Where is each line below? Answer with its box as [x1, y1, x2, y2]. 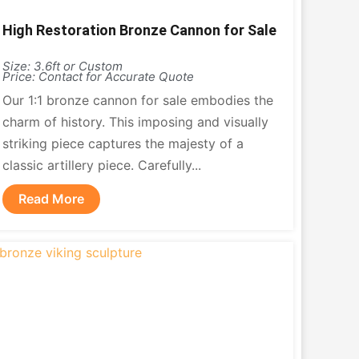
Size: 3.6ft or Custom [2, 58, 123, 74]
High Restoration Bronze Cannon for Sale [2, 22, 276, 38]
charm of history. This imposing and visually [2, 114, 268, 130]
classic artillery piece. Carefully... [2, 157, 201, 173]
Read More [18, 191, 84, 207]
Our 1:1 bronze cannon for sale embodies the [2, 92, 273, 108]
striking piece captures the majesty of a [2, 135, 244, 151]
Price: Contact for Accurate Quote [2, 69, 194, 84]
